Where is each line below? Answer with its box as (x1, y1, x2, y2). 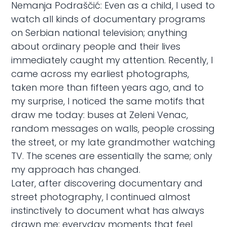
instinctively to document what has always (11, 204, 205, 217)
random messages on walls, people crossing (11, 122, 215, 135)
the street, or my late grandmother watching (11, 135, 216, 148)
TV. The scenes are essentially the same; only (11, 149, 213, 162)
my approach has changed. (11, 163, 141, 176)
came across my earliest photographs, (11, 67, 190, 80)
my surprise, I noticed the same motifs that (11, 94, 205, 107)
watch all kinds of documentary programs (11, 12, 206, 25)
